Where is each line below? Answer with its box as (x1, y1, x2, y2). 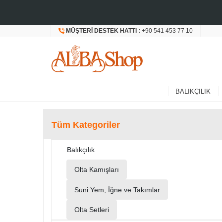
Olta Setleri (74, 205, 109, 214)
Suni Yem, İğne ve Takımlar (74, 185, 160, 194)
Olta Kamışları (74, 166, 119, 174)
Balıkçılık (67, 146, 95, 154)
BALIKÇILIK (175, 87, 211, 95)
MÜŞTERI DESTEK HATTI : (66, 27, 142, 34)
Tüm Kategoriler (52, 120, 120, 130)
